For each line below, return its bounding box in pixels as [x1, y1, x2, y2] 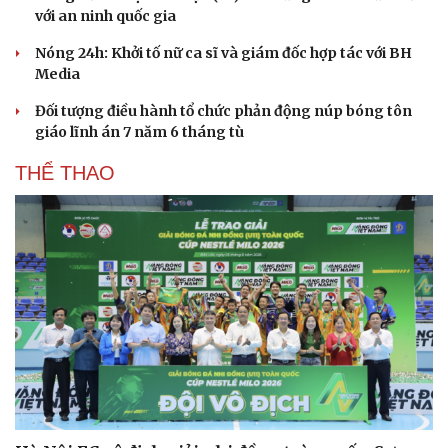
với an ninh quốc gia [35, 6, 176, 25]
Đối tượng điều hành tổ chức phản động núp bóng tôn [35, 101, 412, 120]
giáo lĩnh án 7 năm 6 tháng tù [35, 122, 244, 141]
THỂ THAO [15, 161, 115, 184]
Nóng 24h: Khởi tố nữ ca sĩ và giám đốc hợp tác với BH [35, 43, 412, 62]
